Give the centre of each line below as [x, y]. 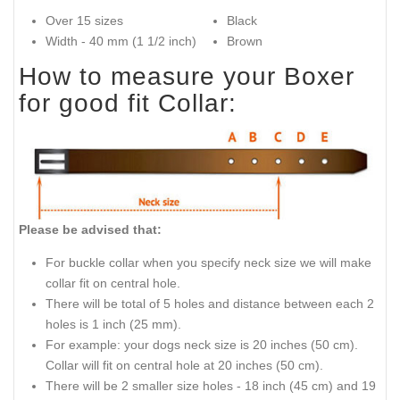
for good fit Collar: [128, 104]
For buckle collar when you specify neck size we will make [208, 262]
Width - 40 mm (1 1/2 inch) [121, 41]
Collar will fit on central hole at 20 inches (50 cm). [184, 365]
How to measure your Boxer [187, 77]
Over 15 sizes [84, 20]
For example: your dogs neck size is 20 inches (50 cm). [202, 344]
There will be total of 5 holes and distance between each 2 [210, 303]
